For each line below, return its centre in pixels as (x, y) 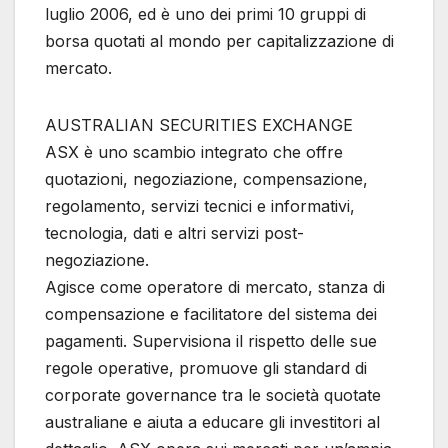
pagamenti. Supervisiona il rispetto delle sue (211, 340)
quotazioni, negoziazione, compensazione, (206, 178)
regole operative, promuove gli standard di (206, 367)
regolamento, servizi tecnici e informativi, (200, 205)
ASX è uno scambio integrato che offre (194, 151)
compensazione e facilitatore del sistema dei (211, 313)
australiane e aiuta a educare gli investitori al (212, 421)
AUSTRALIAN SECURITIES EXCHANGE (199, 124)
